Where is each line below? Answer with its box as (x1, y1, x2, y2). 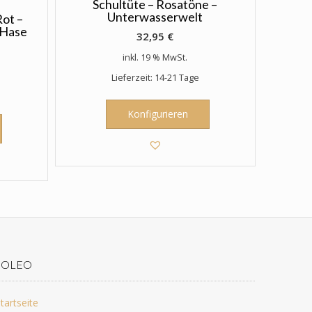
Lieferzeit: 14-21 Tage (111, 72, 199, 84)
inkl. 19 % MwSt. (123, 51, 188, 63)
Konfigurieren (127, 107, 188, 121)
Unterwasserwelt (107, 8, 203, 24)
